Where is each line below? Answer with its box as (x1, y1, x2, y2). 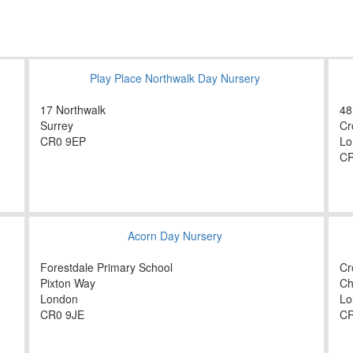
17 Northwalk (40, 102, 106, 118)
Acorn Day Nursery (127, 228, 222, 244)
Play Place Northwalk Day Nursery (89, 70, 260, 87)
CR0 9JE (40, 307, 84, 323)
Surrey (40, 117, 73, 134)
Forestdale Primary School (40, 259, 173, 276)
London (40, 291, 78, 307)
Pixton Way (40, 275, 95, 292)
